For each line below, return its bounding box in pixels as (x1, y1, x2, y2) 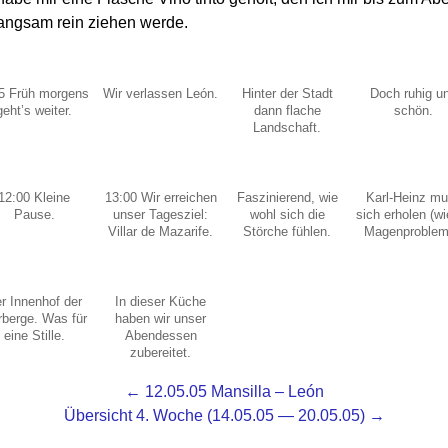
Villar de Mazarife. (108, 223, 214, 239)
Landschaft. (253, 119, 322, 135)
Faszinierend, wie (236, 189, 338, 205)
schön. (394, 102, 434, 118)
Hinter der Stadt (241, 85, 333, 101)
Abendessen (124, 328, 197, 344)
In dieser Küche (115, 294, 207, 310)
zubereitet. (130, 345, 192, 361)
